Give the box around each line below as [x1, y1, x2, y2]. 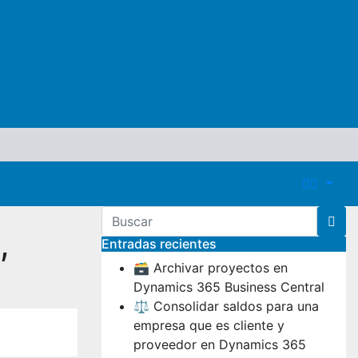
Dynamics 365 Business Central [133, 278, 324, 295]
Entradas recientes [101, 235, 217, 252]
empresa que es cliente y [133, 316, 284, 333]
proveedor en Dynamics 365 [133, 336, 306, 352]
